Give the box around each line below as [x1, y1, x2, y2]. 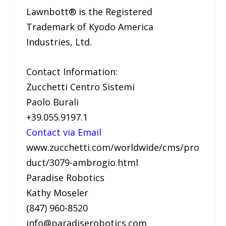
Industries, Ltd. [26, 35, 92, 48]
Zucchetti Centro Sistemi [26, 80, 135, 93]
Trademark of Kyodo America [26, 20, 154, 33]
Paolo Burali [26, 95, 79, 108]
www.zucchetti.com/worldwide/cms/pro [26, 141, 200, 153]
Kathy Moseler [26, 186, 89, 199]
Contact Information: [26, 65, 118, 78]
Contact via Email [26, 126, 102, 138]
